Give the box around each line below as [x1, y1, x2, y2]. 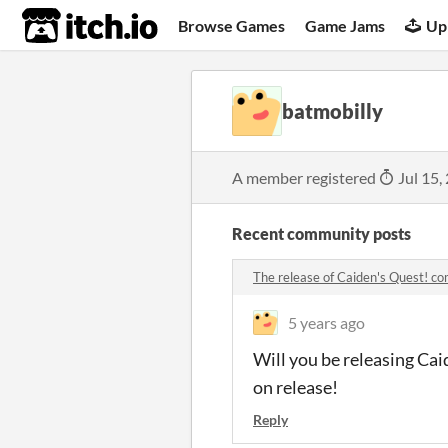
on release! [253, 376, 338, 398]
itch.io [21, 6, 109, 46]
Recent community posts [232, 224, 411, 243]
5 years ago [288, 313, 365, 332]
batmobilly [282, 99, 383, 123]
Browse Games [178, 15, 286, 35]
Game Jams [305, 15, 386, 35]
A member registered [232, 168, 379, 187]
